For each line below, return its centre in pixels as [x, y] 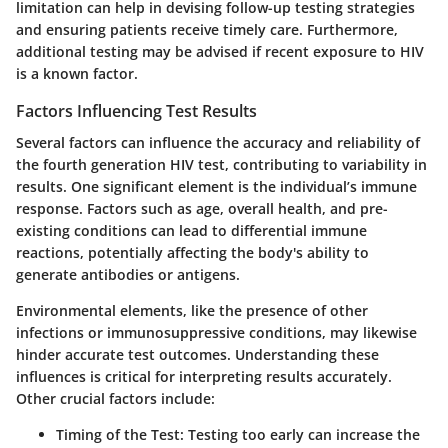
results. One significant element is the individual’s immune [216, 187]
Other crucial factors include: [115, 399]
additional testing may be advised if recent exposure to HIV [220, 51]
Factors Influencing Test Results [136, 110]
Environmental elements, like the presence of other [192, 311]
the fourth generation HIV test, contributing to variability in [221, 165]
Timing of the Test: [120, 435]
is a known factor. [77, 73]
